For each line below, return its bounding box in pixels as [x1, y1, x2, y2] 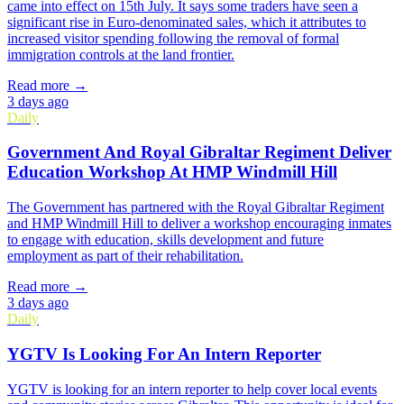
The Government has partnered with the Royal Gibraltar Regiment [7, 199, 384, 216]
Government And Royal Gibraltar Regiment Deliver [7, 142, 391, 162]
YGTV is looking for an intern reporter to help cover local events [7, 381, 377, 397]
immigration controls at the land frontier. [7, 46, 234, 62]
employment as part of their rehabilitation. [7, 248, 243, 264]
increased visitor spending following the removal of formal [7, 30, 339, 46]
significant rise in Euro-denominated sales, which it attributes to [7, 14, 366, 30]
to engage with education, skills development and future [7, 232, 324, 248]
